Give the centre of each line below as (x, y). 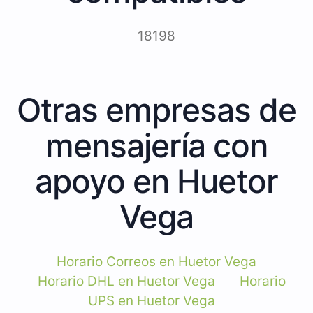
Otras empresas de (156, 109)
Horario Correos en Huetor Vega (156, 261)
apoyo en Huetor (156, 181)
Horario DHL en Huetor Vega (126, 281)
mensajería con (156, 145)
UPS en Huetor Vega (151, 300)
